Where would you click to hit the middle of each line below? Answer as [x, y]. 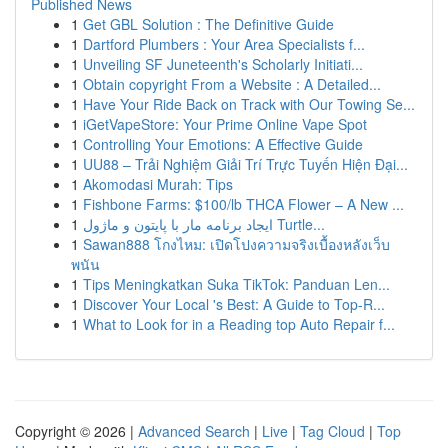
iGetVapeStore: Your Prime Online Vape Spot [225, 124]
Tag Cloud [332, 431]
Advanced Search [194, 431]
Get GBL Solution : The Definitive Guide [208, 24]
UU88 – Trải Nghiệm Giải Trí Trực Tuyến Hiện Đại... [245, 164]
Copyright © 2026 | [76, 431]
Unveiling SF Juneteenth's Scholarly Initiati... [223, 64]
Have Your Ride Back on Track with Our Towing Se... [249, 104]
